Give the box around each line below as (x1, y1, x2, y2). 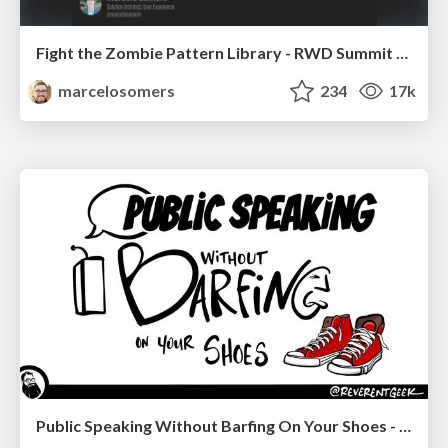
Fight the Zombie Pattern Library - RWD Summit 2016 (396, 43, 408, 63)
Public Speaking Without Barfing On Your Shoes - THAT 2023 (399, 415, 411, 435)
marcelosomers (55, 81, 176, 101)
